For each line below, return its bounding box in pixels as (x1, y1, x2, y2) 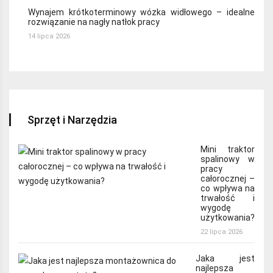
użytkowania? (200, 213, 255, 223)
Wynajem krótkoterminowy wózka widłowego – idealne (28, 7, 255, 17)
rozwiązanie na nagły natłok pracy (28, 16, 160, 27)
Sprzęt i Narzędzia (27, 113, 117, 127)
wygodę (200, 203, 231, 213)
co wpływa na (200, 183, 255, 194)
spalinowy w (200, 154, 255, 165)
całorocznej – (200, 174, 255, 184)
